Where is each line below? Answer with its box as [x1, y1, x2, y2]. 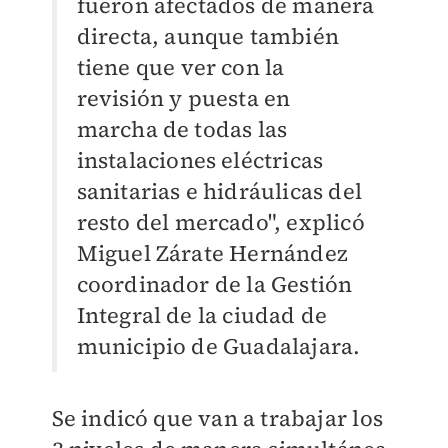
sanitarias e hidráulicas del [76, 176, 363, 206]
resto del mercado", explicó [76, 207, 365, 237]
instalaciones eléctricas [76, 145, 324, 175]
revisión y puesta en [76, 83, 291, 113]
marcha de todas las [76, 114, 288, 144]
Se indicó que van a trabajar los [51, 403, 383, 433]
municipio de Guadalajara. [76, 331, 361, 361]
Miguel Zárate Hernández [76, 238, 349, 268]
